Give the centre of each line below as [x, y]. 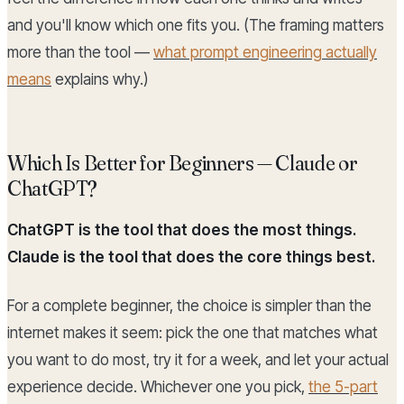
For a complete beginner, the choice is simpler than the [189, 306]
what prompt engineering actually [265, 53]
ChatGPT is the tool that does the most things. [182, 230]
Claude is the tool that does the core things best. [191, 257]
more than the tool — [80, 53]
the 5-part [343, 387]
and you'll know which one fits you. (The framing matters [196, 26]
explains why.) [100, 80]
